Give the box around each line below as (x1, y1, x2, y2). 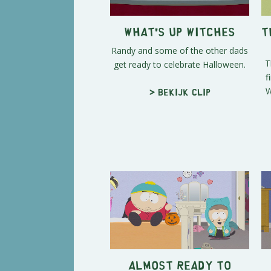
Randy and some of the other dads (111, 44, 248, 56)
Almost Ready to (128, 261, 231, 267)
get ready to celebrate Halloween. (114, 58, 246, 70)
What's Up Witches (124, 28, 235, 34)
